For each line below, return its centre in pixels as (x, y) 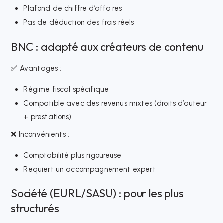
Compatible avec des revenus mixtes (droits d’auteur (115, 103)
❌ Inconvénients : (40, 135)
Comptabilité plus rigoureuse (72, 156)
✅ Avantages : (36, 68)
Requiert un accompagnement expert (90, 169)
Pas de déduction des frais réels (79, 23)
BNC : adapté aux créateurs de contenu (107, 47)
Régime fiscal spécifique (66, 89)
